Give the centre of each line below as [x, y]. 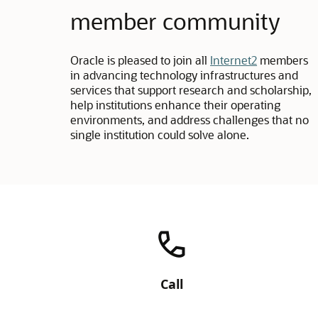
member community [176, 21]
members [283, 60]
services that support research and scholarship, [191, 90]
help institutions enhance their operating [176, 105]
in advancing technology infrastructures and [185, 75]
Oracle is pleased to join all [141, 60]
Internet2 [234, 60]
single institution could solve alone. [160, 135]
